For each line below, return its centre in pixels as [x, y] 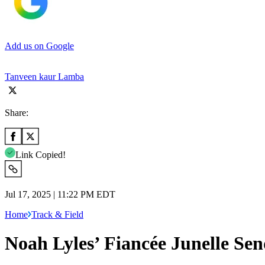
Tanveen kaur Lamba [44, 76]
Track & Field [57, 214]
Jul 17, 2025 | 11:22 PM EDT [60, 194]
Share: [17, 112]
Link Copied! [41, 154]
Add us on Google [39, 46]
